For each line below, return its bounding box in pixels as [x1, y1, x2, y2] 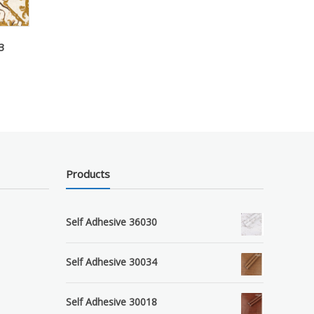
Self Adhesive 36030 [66, 215, 158, 229]
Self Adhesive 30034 [66, 255, 158, 269]
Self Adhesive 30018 [66, 295, 158, 309]
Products [66, 167, 111, 182]
